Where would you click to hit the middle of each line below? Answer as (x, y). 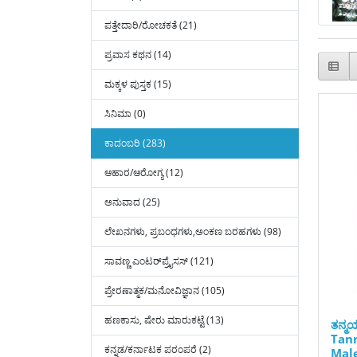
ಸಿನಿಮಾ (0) (125, 114)
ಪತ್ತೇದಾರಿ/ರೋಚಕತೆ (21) (151, 25)
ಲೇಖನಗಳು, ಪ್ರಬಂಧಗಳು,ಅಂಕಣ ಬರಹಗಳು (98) (193, 231)
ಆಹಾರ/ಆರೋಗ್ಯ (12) (144, 173)
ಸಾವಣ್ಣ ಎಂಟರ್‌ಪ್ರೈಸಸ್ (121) (159, 261)
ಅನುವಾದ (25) (132, 202)
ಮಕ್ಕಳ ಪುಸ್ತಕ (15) (138, 84)
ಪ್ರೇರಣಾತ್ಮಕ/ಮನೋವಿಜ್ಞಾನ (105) (165, 290)
